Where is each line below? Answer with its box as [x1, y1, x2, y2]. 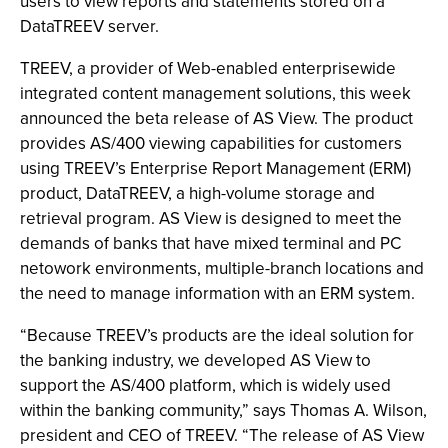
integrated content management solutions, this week [20, 81, 411, 105]
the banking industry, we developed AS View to [20, 348, 371, 372]
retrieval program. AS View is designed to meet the [20, 206, 402, 230]
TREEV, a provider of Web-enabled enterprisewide [20, 56, 396, 80]
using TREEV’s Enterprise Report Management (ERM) [20, 156, 411, 180]
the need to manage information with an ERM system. [20, 281, 415, 305]
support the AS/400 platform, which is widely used [20, 373, 391, 397]
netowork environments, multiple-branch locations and [20, 256, 424, 280]
